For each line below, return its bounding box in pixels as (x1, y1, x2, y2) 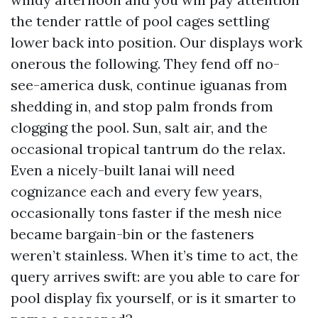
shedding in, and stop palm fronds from (11, 97, 273, 115)
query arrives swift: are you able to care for (11, 268, 300, 285)
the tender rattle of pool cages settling (11, 12, 269, 30)
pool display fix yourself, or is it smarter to (11, 289, 296, 307)
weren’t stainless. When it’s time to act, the (11, 246, 298, 264)
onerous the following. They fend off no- (11, 55, 280, 72)
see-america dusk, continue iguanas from (11, 76, 287, 94)
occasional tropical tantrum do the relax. (11, 140, 285, 158)
